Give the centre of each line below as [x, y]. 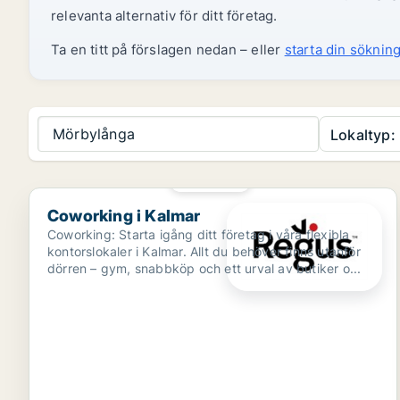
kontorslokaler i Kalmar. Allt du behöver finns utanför [204, 251]
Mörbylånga [94, 133]
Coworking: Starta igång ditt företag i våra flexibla [199, 234]
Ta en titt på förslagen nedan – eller [168, 50]
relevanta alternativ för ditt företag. [164, 16]
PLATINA [217, 179]
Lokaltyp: [363, 135]
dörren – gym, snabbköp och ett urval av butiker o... [204, 268]
